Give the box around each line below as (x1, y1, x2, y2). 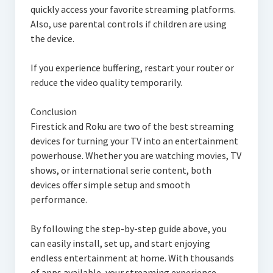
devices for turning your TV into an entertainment (30, 134, 238, 147)
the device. (30, 32, 74, 44)
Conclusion (30, 105, 77, 118)
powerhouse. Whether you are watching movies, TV (30, 149, 241, 161)
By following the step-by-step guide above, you (30, 222, 227, 235)
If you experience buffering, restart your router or (30, 61, 234, 74)
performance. (30, 193, 87, 205)
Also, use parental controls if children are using (30, 17, 227, 30)
